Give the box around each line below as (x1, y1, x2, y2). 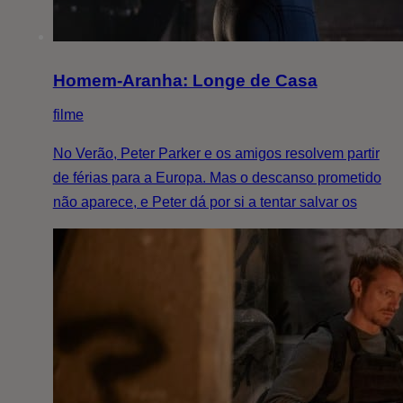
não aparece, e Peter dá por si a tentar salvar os (52, 193, 357, 210)
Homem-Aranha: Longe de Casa (52, 70, 318, 90)
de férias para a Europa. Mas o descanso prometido (52, 169, 381, 185)
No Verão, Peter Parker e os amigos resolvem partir (52, 145, 380, 161)
